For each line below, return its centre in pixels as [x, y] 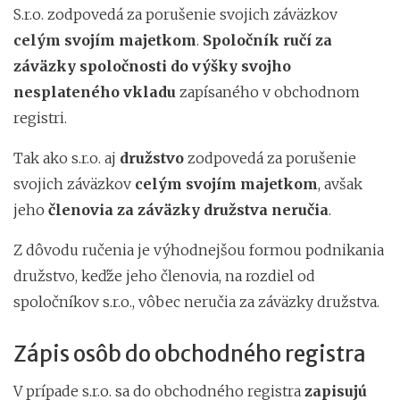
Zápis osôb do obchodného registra [190, 354]
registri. [40, 117]
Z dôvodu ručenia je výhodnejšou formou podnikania [199, 250]
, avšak [340, 183]
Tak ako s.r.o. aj [65, 158]
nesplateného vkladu [95, 92]
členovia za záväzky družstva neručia [188, 209]
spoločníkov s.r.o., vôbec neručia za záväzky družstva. [196, 301]
